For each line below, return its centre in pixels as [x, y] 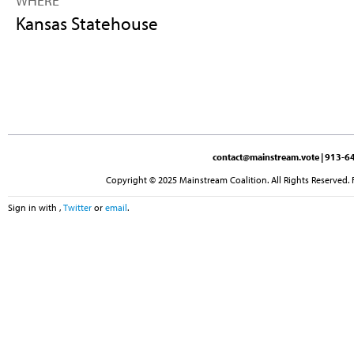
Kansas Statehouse [87, 24]
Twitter [77, 207]
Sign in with [34, 207]
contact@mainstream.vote [266, 157]
